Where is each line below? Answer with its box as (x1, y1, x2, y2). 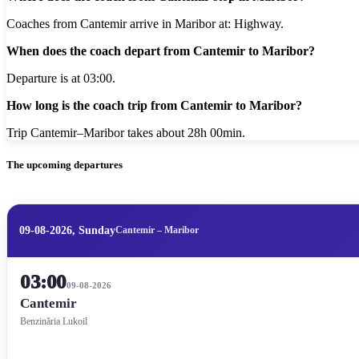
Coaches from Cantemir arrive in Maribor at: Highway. (6, 17, 284, 31)
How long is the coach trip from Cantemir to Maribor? (6, 99, 302, 113)
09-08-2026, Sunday (19, 224, 115, 236)
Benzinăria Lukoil (20, 315, 87, 327)
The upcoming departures (6, 158, 123, 171)
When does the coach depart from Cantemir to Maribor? (6, 44, 315, 58)
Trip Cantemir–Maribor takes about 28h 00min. (6, 126, 245, 140)
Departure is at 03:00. (6, 71, 115, 86)
